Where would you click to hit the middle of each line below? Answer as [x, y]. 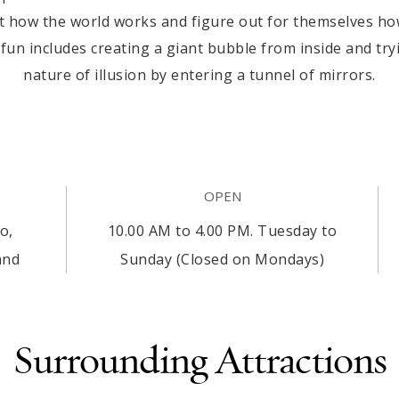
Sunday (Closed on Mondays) [222, 259]
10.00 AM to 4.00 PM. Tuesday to [222, 231]
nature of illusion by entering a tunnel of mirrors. [199, 75]
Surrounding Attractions [199, 362]
